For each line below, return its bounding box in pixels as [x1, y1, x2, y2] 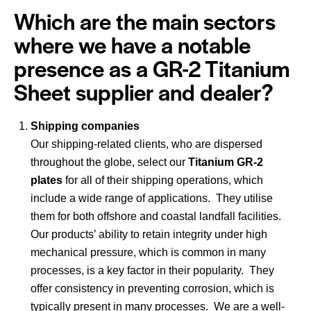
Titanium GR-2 [188, 156, 263, 169]
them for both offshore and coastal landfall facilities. [31, 210, 284, 223]
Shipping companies [31, 120, 140, 133]
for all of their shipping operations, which [62, 174, 263, 187]
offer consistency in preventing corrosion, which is [31, 283, 274, 295]
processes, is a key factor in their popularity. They [31, 264, 274, 277]
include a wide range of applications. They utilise [31, 192, 273, 205]
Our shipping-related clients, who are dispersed [31, 138, 262, 151]
